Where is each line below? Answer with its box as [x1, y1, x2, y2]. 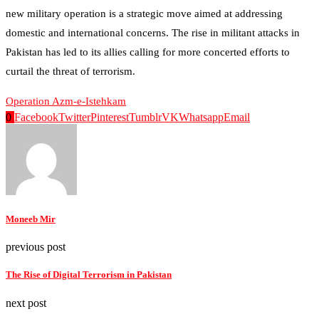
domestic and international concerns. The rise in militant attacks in [6, 26, 300, 38]
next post [6, 296, 46, 309]
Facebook [14, 110, 58, 123]
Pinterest [90, 110, 129, 123]
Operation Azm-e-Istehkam [6, 95, 126, 107]
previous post [6, 241, 66, 253]
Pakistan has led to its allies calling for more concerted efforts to [6, 46, 290, 58]
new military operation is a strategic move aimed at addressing [6, 7, 283, 19]
